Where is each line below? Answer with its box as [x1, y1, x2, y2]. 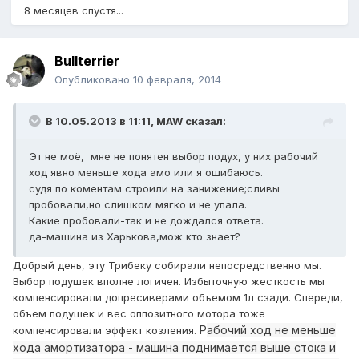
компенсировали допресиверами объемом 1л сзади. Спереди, [13, 291, 343, 305]
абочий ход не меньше [207, 323, 336, 337]
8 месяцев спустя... [24, 4, 123, 18]
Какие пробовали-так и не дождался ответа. [29, 214, 264, 228]
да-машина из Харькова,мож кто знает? [29, 230, 240, 244]
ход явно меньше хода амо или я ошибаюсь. [29, 166, 263, 179]
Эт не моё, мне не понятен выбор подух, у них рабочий [29, 150, 318, 163]
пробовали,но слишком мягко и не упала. [29, 198, 247, 212]
